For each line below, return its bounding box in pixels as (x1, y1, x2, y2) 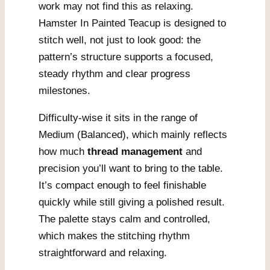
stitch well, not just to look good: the (39, 34, 201, 46)
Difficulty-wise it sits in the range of (39, 111, 198, 124)
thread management (87, 145, 183, 157)
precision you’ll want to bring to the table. (39, 162, 223, 174)
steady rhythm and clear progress (39, 67, 190, 80)
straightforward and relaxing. (39, 246, 167, 259)
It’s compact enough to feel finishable (39, 179, 206, 191)
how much (39, 145, 87, 157)
